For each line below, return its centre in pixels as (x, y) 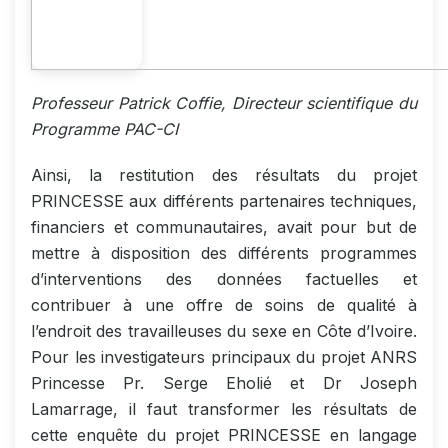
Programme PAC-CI (104, 128)
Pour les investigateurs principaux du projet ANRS (224, 356)
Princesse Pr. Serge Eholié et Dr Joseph (224, 382)
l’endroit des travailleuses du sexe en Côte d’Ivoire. (224, 330)
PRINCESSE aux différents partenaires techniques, (224, 200)
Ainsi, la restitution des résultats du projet (224, 174)
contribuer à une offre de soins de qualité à (224, 304)
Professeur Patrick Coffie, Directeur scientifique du (224, 102)
